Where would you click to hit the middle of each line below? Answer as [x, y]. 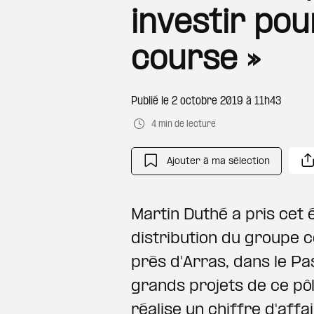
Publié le [151, 101]
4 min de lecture [184, 124]
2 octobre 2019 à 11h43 [226, 101]
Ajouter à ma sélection [218, 161]
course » [196, 61]
